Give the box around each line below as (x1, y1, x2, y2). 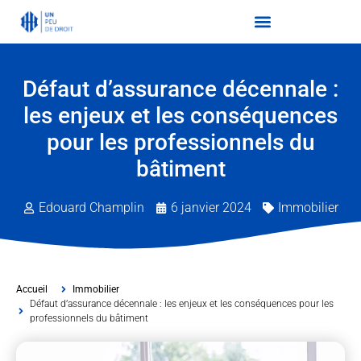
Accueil (16, 284, 48, 296)
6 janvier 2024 (170, 200, 251, 216)
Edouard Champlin (38, 200, 144, 216)
